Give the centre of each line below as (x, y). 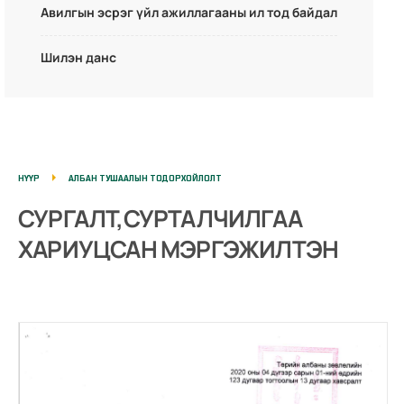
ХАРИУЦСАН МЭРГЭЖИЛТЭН (179, 249)
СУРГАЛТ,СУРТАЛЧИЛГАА (160, 219)
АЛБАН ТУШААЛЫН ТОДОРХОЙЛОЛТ (145, 179)
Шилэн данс (78, 58)
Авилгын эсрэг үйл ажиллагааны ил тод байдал (188, 13)
